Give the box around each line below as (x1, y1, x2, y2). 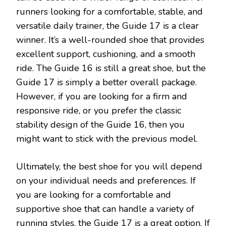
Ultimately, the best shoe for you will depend (16, 160, 202, 173)
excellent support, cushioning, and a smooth (16, 47, 195, 60)
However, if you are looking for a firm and (16, 90, 187, 102)
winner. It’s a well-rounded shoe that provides (16, 33, 204, 46)
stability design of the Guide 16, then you (16, 118, 185, 131)
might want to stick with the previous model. (16, 132, 198, 145)
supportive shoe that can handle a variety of (16, 202, 194, 215)
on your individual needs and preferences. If (16, 174, 196, 187)
